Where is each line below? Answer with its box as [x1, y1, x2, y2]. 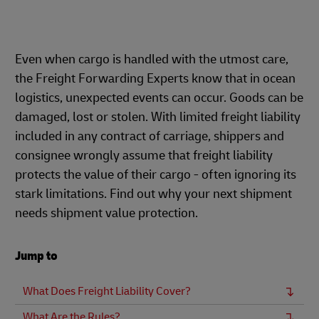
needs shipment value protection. [15, 205, 198, 221]
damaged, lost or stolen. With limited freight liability [15, 109, 300, 125]
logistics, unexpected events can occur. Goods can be [15, 90, 303, 106]
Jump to [15, 248, 58, 264]
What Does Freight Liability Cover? [23, 284, 191, 298]
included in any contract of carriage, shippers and [15, 128, 284, 145]
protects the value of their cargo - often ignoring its [15, 167, 296, 183]
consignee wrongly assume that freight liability [15, 147, 273, 164]
